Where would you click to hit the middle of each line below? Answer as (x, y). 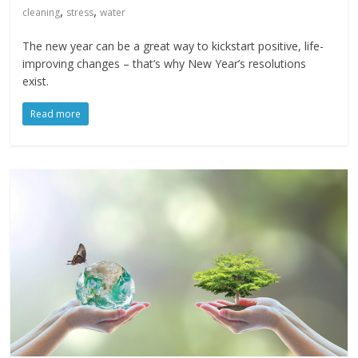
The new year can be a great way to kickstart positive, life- (173, 46)
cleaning (42, 12)
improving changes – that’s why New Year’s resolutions (165, 63)
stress (80, 12)
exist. (36, 81)
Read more (56, 113)
